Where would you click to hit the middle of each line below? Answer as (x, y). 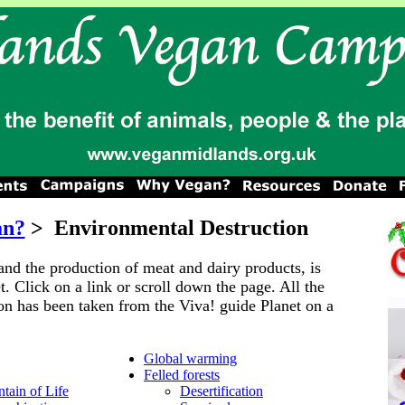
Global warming (190, 358)
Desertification (221, 391)
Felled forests (182, 374)
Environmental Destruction (175, 228)
